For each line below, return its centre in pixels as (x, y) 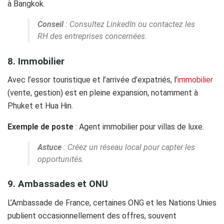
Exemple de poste (40, 126)
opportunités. (61, 159)
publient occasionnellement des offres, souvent (92, 215)
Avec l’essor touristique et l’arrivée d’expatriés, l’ (92, 79)
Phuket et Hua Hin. (40, 105)
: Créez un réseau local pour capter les (128, 147)
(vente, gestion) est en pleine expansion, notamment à (103, 92)
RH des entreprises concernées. (92, 36)
